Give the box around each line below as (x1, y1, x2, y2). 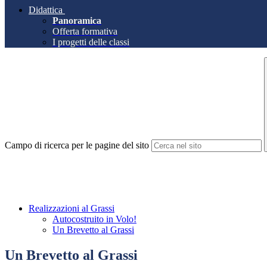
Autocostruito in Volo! (52, 214, 136, 225)
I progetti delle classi (52, 37, 129, 48)
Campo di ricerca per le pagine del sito (5, 140, 149, 151)
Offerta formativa (52, 26, 117, 37)
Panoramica (52, 15, 101, 26)
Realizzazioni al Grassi (29, 203, 114, 214)
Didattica (29, 5, 63, 15)
